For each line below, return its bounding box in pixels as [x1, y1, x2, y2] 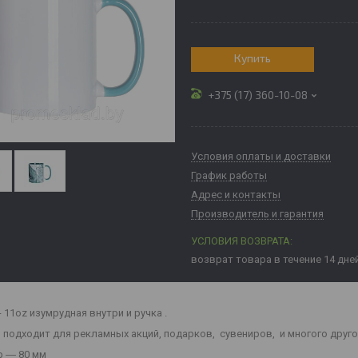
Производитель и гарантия [191, 207, 324, 220]
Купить [234, 50, 271, 65]
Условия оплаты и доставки [191, 149, 331, 162]
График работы [191, 169, 267, 181]
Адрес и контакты [191, 188, 280, 201]
